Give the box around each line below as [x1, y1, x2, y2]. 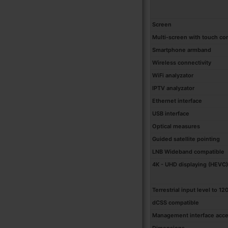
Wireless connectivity [152, 59, 211, 67]
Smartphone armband [152, 46, 211, 54]
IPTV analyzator [152, 84, 194, 92]
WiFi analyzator [152, 72, 193, 79]
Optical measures [152, 123, 200, 130]
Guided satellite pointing [152, 135, 220, 143]
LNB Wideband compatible [152, 148, 224, 156]
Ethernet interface [152, 97, 202, 105]
